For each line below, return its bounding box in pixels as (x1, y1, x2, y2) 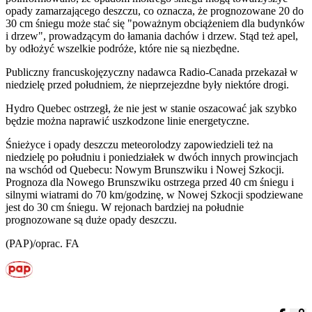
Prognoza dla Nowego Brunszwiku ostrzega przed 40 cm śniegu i (6, 175, 294, 188)
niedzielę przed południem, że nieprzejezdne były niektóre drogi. (6, 78, 289, 91)
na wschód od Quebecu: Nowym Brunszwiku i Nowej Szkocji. (6, 163, 284, 175)
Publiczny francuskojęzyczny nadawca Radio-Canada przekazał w (6, 65, 298, 78)
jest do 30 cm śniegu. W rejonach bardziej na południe (6, 201, 244, 213)
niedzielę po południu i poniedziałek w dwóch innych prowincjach (6, 150, 298, 163)
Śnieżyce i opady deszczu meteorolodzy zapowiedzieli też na (6, 138, 273, 150)
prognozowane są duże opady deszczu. (6, 213, 177, 226)
